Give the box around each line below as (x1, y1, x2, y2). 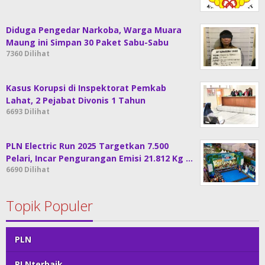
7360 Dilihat (6, 48, 50, 59)
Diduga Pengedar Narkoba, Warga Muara (6, 24, 182, 35)
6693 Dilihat (6, 106, 50, 117)
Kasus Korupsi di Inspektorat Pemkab (6, 82, 166, 93)
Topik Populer (6, 195, 93, 215)
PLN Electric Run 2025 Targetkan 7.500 (6, 140, 169, 151)
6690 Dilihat (6, 164, 50, 174)
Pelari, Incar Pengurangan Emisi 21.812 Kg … (6, 152, 193, 164)
